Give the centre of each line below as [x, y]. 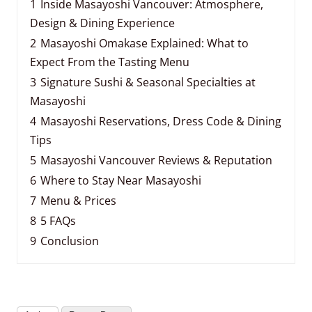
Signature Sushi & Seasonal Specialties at [148, 82]
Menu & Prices [78, 201]
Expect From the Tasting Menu [110, 62]
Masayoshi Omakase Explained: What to [145, 43]
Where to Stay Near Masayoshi [121, 180]
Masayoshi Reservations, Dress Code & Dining [161, 121]
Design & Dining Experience [102, 23]
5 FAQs [58, 221]
